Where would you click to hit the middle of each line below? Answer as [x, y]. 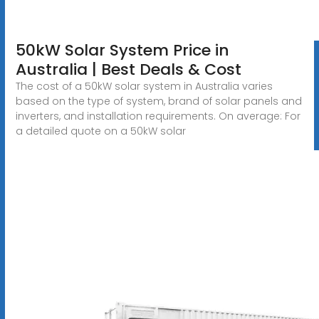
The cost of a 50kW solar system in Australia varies [144, 86]
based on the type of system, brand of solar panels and [158, 101]
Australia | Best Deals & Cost [128, 69]
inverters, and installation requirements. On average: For [158, 116]
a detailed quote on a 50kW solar [100, 131]
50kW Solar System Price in [122, 50]
